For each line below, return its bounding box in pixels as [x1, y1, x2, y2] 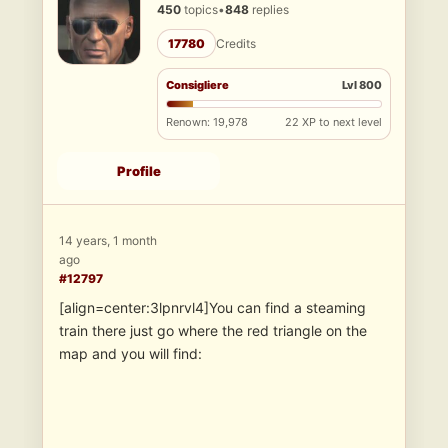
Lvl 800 [342, 78, 382, 93]
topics [181, 2, 218, 18]
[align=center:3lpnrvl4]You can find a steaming [59, 299, 366, 317]
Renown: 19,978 [166, 115, 248, 130]
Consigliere [166, 78, 229, 93]
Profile [116, 163, 161, 180]
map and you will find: [59, 345, 202, 363]
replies [249, 2, 289, 18]
